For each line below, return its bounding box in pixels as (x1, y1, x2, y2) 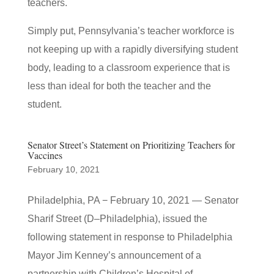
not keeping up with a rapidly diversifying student (27, 44, 238, 54)
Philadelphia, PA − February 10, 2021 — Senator (27, 195, 239, 206)
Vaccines (27, 149, 62, 161)
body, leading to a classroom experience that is (27, 62, 230, 73)
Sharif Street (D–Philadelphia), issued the (27, 213, 207, 224)
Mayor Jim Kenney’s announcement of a (27, 250, 201, 261)
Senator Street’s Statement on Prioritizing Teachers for (27, 138, 235, 151)
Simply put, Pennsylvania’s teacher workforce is (27, 26, 234, 36)
